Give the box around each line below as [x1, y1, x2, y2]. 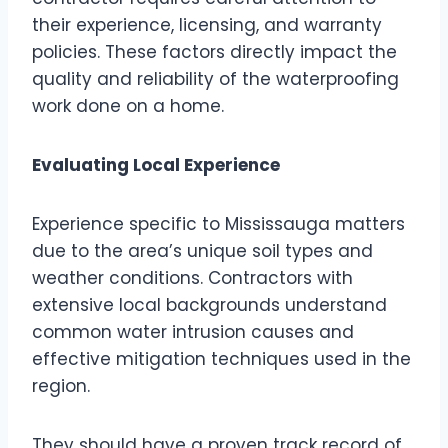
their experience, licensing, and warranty [32, 12, 382, 37]
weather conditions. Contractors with [32, 265, 353, 290]
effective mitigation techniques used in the [32, 346, 411, 371]
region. [32, 373, 90, 398]
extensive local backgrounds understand [32, 292, 387, 317]
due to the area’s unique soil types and [32, 238, 373, 263]
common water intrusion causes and [32, 319, 354, 344]
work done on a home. [32, 93, 224, 118]
